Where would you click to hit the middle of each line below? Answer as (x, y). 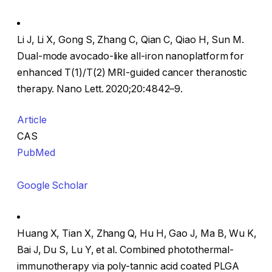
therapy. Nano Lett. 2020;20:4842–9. (100, 89)
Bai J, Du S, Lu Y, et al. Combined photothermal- (126, 250)
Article (32, 120)
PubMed (36, 153)
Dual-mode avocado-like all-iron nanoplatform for (131, 56)
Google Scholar (53, 186)
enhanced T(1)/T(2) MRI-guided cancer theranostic (132, 72)
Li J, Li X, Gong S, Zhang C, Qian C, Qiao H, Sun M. (131, 39)
